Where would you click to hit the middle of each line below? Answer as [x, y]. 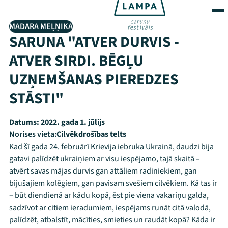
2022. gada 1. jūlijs [72, 122]
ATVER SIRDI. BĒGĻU [76, 61]
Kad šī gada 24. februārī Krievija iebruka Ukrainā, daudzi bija [111, 147]
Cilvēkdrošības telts [91, 134]
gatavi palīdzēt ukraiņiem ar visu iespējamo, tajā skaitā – [105, 159]
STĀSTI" [36, 98]
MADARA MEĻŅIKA [41, 26]
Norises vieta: [33, 134]
